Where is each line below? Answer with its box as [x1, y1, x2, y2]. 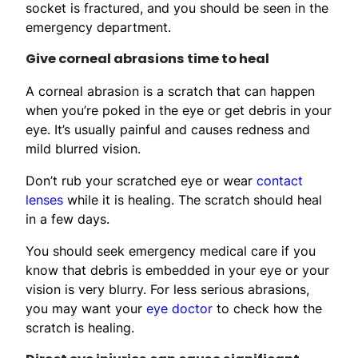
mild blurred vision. [26, 140, 141, 157]
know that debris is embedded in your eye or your [26, 261, 329, 278]
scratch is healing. [26, 319, 134, 336]
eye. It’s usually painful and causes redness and [26, 121, 310, 137]
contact [257, 172, 303, 189]
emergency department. [26, 18, 171, 35]
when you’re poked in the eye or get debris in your [26, 101, 332, 118]
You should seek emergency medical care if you [26, 242, 316, 259]
